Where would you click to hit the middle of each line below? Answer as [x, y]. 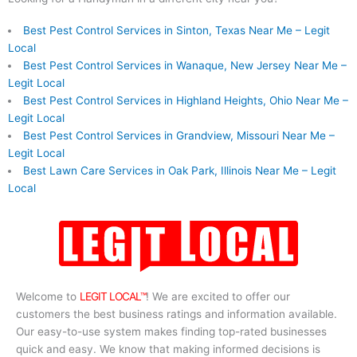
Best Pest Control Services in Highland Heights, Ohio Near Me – [185, 101]
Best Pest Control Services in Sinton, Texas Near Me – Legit [176, 31]
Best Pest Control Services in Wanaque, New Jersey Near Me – [184, 66]
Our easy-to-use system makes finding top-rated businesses [171, 332]
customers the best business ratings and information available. [177, 314]
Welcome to [48, 297]
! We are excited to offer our [218, 297]
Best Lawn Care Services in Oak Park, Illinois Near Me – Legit [179, 171]
